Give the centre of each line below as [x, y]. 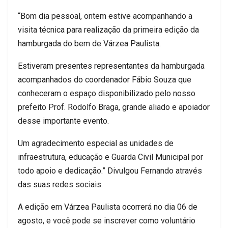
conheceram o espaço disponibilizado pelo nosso [107, 93]
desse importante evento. [63, 121]
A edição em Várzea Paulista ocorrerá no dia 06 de [108, 207]
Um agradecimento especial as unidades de [96, 143]
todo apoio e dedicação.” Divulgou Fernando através [110, 170]
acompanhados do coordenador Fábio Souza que [105, 79]
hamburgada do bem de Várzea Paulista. [89, 43]
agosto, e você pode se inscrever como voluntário [107, 220]
